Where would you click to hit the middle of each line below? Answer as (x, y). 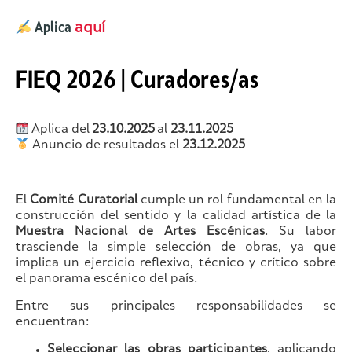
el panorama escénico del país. (106, 279)
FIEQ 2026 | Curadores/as (137, 82)
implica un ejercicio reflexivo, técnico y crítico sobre (176, 263)
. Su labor (301, 232)
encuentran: (52, 322)
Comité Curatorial (84, 200)
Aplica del (61, 130)
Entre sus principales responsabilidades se (176, 306)
